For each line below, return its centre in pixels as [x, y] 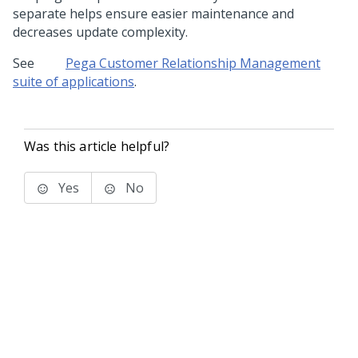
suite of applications [74, 82]
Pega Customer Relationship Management [193, 63]
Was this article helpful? [97, 146]
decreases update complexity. [100, 32]
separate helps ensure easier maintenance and [153, 14]
